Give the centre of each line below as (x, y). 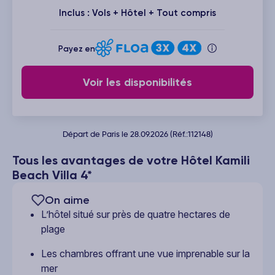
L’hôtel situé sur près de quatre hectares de (136, 214)
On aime (67, 200)
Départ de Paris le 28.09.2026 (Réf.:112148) (137, 134)
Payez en (77, 49)
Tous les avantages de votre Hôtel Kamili (131, 160)
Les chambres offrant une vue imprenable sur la (145, 253)
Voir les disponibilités (137, 82)
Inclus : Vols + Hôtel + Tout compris (137, 13)
